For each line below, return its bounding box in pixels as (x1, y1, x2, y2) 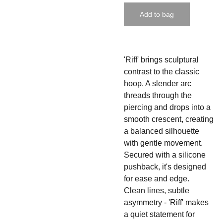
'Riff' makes (168, 198, 209, 207)
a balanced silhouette (124, 127, 199, 135)
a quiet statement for (124, 210, 195, 219)
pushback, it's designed (124, 163, 206, 171)
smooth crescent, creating (124, 115, 214, 123)
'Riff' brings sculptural (124, 55, 199, 64)
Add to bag (140, 10, 174, 18)
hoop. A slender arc (124, 79, 191, 88)
